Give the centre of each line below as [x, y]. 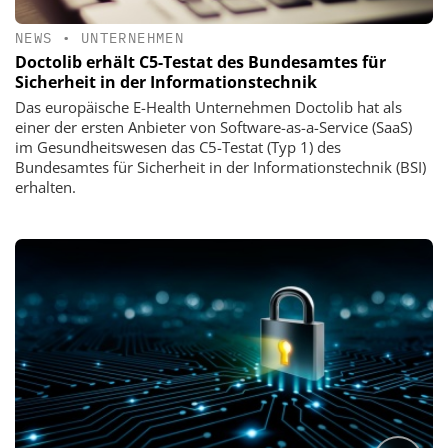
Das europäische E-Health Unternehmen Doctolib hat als [208, 106]
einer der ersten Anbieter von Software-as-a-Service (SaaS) [213, 126]
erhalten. [45, 186]
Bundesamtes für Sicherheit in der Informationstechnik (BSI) [220, 166]
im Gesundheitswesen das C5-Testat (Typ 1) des [178, 146]
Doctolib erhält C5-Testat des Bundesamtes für [200, 61]
